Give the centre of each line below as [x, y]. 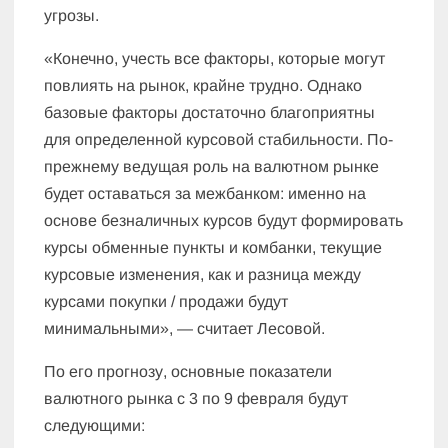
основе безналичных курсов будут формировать [224, 221]
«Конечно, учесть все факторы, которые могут [215, 59]
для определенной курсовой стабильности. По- [219, 140]
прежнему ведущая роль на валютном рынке [212, 167]
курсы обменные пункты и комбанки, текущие [213, 248]
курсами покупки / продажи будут [166, 302]
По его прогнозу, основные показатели [188, 372]
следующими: [95, 426]
